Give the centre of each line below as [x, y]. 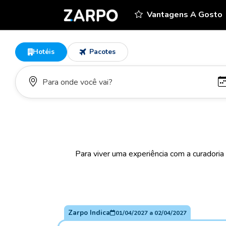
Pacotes [101, 52]
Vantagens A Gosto [185, 15]
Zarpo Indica [89, 212]
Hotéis [43, 52]
